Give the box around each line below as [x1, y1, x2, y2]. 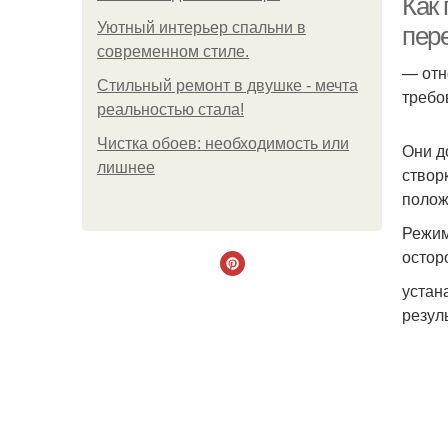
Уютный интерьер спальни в [97, 19, 306, 36]
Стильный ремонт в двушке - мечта [97, 77, 358, 94]
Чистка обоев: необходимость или [97, 135, 349, 152]
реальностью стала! [97, 101, 244, 118]
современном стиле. [97, 43, 249, 60]
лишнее [97, 159, 155, 176]
